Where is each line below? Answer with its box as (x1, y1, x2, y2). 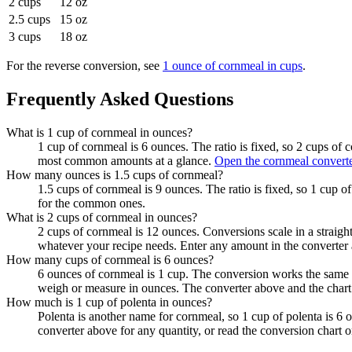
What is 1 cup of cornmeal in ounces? (6, 125, 192, 139)
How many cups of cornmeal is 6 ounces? (6, 252, 214, 266)
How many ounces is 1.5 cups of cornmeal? (6, 167, 223, 181)
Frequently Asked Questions (6, 88, 233, 109)
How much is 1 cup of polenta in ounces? (6, 295, 212, 309)
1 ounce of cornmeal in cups (163, 59, 302, 73)
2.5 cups (9, 13, 50, 27)
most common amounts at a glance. (38, 153, 211, 167)
